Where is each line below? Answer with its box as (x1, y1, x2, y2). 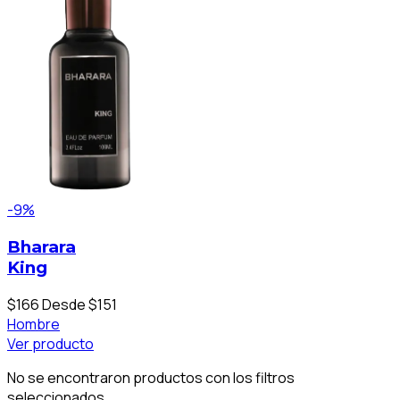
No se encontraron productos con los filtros (7, 367, 295, 387)
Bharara (7, 236, 76, 257)
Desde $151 (42, 294, 117, 314)
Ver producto (7, 333, 94, 354)
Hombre (7, 313, 60, 334)
